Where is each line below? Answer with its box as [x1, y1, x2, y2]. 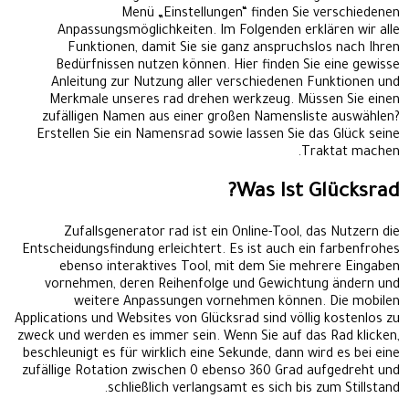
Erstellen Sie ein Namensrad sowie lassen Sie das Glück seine [37, 128, 400, 143]
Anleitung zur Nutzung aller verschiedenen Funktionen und [51, 76, 400, 91]
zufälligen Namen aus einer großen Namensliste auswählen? [42, 110, 400, 126]
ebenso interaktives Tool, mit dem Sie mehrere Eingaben [59, 260, 400, 276]
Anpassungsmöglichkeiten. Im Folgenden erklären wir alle [58, 24, 400, 39]
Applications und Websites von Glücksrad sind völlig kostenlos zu [15, 312, 400, 328]
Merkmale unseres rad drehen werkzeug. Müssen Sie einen [49, 93, 400, 109]
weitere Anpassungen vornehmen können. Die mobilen [74, 295, 400, 310]
